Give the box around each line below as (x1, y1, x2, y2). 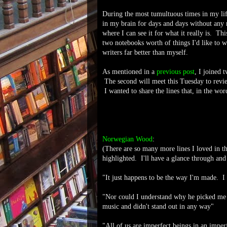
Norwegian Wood (102, 135, 153, 143)
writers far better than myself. (102, 49, 188, 56)
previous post (157, 68, 195, 75)
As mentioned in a (102, 68, 157, 75)
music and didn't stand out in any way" (102, 203, 214, 210)
